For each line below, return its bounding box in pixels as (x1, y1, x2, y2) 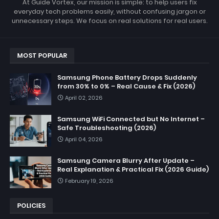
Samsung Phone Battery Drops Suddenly (57, 72, 197, 82)
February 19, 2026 (65, 176, 113, 185)
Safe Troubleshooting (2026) (57, 123, 156, 132)
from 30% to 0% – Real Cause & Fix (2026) (57, 81, 195, 91)
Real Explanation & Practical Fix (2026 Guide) (57, 164, 209, 174)
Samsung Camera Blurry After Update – (57, 155, 195, 165)
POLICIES (17, 200, 45, 210)
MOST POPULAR (17, 50, 67, 60)
